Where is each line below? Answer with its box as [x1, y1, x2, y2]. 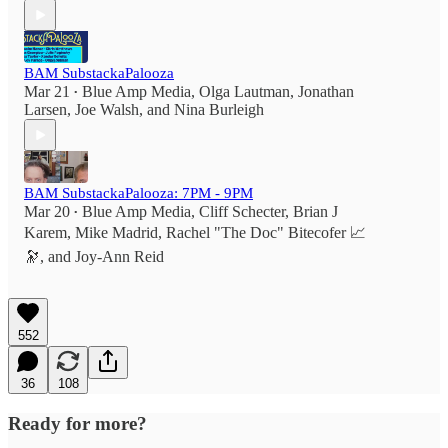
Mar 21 [24, 83, 70, 101]
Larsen [24, 101, 67, 119]
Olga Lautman [199, 83, 290, 101]
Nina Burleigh [174, 101, 264, 119]
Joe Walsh [75, 101, 139, 119]
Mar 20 [24, 203, 70, 221]
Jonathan [298, 83, 354, 101]
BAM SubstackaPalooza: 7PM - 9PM [24, 185, 253, 202]
